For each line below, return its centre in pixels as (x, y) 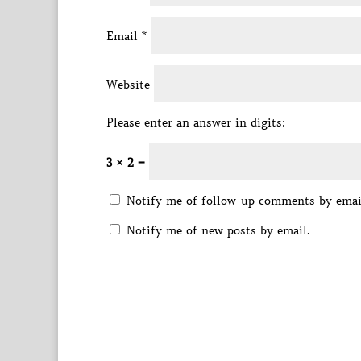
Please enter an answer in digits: (196, 122)
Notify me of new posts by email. (218, 230)
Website (128, 85)
